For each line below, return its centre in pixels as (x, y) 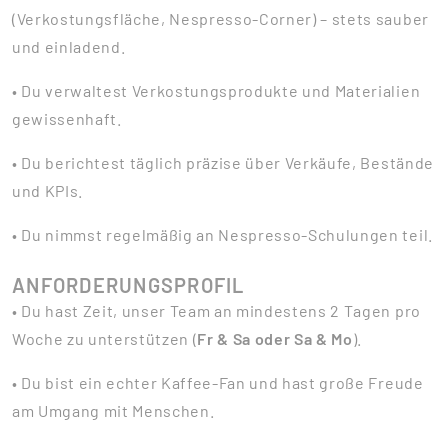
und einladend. (69, 46)
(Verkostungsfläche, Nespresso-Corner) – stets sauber (220, 18)
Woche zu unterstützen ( (105, 338)
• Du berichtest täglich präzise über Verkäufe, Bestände (223, 162)
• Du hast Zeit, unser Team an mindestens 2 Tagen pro (216, 310)
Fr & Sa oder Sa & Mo (275, 338)
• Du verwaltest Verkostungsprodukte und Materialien (216, 90)
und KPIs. (48, 190)
